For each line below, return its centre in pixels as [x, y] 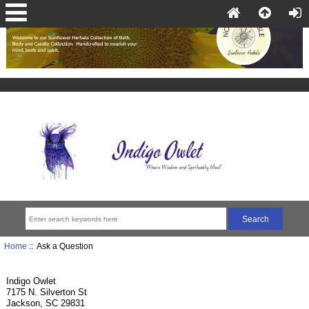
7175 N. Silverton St [47, 292]
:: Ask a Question [60, 246]
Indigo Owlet [31, 281]
